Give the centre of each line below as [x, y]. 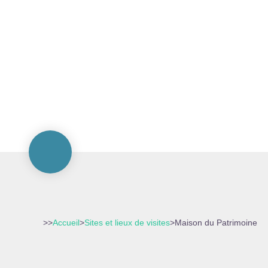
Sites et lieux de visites [127, 223]
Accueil [66, 223]
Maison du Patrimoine [216, 223]
